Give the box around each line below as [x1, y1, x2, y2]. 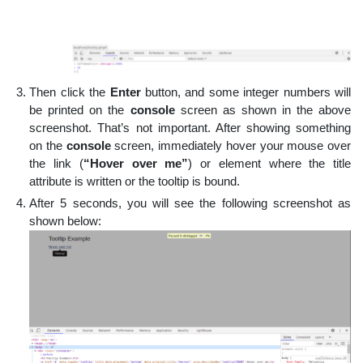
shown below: [29, 213, 102, 228]
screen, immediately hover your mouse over [114, 138, 351, 152]
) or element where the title [188, 156, 351, 170]
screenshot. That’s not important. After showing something [29, 120, 351, 135]
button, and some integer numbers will [144, 84, 352, 99]
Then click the [29, 84, 110, 99]
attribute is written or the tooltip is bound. [29, 173, 241, 188]
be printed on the [29, 102, 130, 117]
